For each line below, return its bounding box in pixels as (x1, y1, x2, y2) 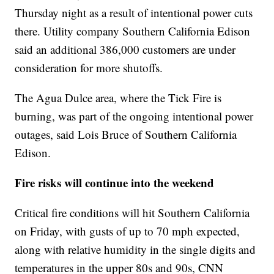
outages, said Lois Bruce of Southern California (15, 127, 237, 143)
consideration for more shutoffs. (15, 60, 163, 76)
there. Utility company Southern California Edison (15, 23, 251, 39)
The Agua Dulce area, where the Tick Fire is (15, 90, 222, 106)
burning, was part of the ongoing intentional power (15, 108, 254, 124)
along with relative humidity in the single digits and (15, 242, 256, 257)
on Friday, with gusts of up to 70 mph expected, (15, 223, 240, 239)
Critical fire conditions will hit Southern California (15, 205, 250, 221)
